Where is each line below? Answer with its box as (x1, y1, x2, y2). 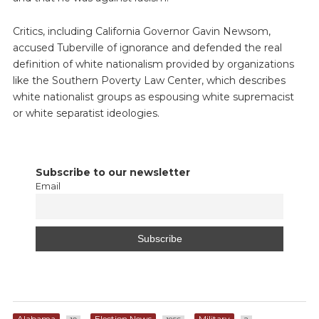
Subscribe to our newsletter (35, 165, 190, 179)
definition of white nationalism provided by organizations (12, 57, 294, 70)
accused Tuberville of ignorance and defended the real (12, 41, 282, 54)
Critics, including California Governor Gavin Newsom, (12, 24, 271, 38)
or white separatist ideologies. (12, 106, 159, 120)
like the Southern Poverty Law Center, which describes (12, 73, 286, 87)
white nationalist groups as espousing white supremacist (12, 90, 294, 103)
